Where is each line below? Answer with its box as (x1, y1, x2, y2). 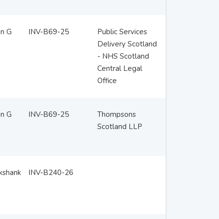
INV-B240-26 (28, 168, 73, 177)
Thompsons (97, 109, 136, 119)
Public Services (97, 27, 147, 37)
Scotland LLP (97, 122, 142, 131)
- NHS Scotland (97, 51, 149, 61)
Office (97, 76, 117, 86)
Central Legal (97, 64, 142, 73)
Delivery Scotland (97, 39, 157, 49)
